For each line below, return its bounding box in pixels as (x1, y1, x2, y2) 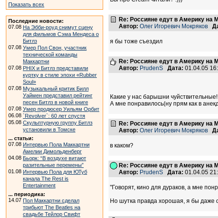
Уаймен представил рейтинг (23, 92, 92, 98)
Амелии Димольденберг (23, 148, 82, 154)
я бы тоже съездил (110, 38, 163, 45)
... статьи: (8, 135, 34, 141)
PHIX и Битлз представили (23, 65, 88, 71)
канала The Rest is (23, 176, 69, 182)
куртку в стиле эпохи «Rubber (23, 72, 97, 78)
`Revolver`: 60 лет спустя (23, 113, 85, 119)
